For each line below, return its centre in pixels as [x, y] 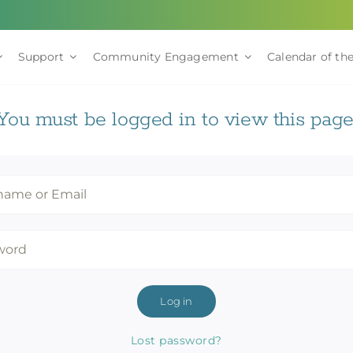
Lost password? [176, 340]
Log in [176, 301]
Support [41, 57]
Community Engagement [165, 57]
